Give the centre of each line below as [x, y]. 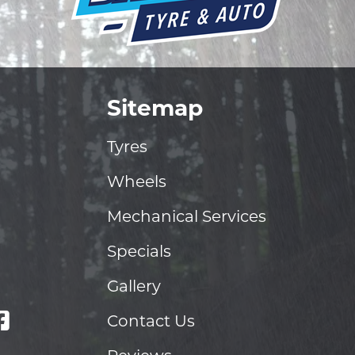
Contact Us [151, 321]
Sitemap [155, 108]
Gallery [134, 286]
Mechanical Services [186, 216]
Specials [139, 251]
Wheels [136, 181]
